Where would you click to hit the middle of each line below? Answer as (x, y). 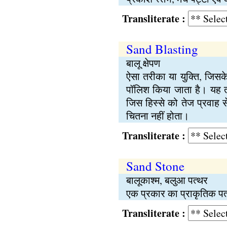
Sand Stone (155, 166)
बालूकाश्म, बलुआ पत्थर (167, 180)
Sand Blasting (162, 49)
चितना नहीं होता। (157, 116)
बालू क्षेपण (143, 63)
